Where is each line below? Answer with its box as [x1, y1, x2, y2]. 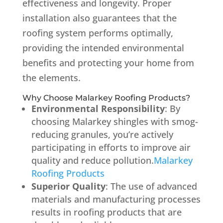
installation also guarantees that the [22, 11, 177, 24]
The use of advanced [110, 180, 197, 192]
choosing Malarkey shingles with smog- [31, 115, 198, 127]
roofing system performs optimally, [22, 26, 173, 39]
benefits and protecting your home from [22, 56, 194, 69]
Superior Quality [31, 180, 106, 192]
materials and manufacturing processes [31, 193, 201, 205]
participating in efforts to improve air [31, 141, 191, 153]
